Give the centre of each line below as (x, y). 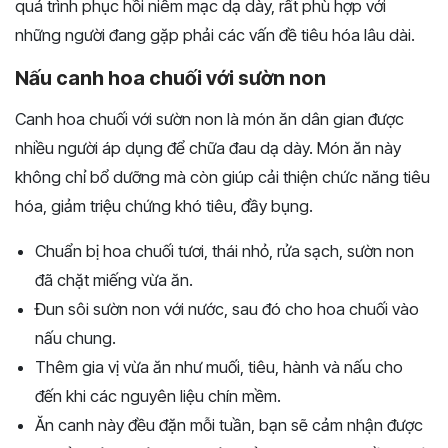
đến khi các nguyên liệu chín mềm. (158, 396)
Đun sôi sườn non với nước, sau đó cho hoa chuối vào (227, 309)
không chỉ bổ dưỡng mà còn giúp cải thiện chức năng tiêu (222, 177)
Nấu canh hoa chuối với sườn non (170, 78)
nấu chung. (75, 338)
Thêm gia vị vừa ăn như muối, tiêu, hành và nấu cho (219, 367)
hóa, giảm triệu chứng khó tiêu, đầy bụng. (164, 206)
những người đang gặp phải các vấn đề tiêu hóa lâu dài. (215, 35)
